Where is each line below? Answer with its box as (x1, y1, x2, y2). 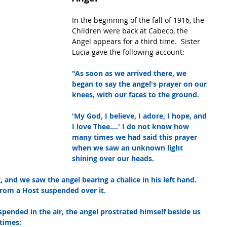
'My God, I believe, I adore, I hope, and (72, 111, 209, 121)
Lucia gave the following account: (72, 47, 184, 57)
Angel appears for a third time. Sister (72, 36, 202, 47)
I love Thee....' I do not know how (72, 122, 191, 132)
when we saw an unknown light (72, 143, 185, 153)
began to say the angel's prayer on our (72, 79, 209, 89)
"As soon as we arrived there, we (72, 68, 188, 79)
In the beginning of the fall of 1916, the (72, 15, 206, 25)
